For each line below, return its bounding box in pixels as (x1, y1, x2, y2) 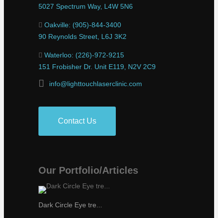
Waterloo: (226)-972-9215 (44, 51, 124, 59)
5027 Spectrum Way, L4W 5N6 (38, 2, 133, 11)
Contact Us (58, 117, 96, 126)
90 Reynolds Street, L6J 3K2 (38, 33, 127, 41)
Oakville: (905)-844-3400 (44, 21, 121, 29)
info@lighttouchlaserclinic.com (49, 80, 142, 88)
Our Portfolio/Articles (38, 165, 138, 176)
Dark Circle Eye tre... (38, 201, 102, 209)
